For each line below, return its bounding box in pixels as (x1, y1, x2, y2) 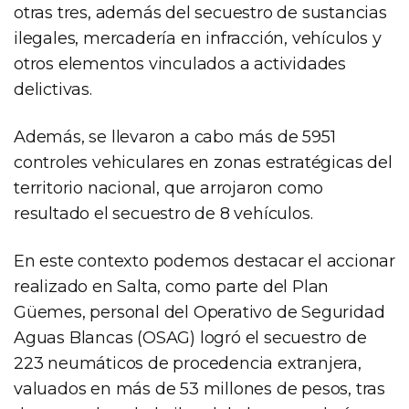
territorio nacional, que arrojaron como (14, 177, 324, 198)
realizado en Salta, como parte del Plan (14, 276, 330, 297)
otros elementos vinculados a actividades (14, 53, 346, 74)
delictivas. (14, 79, 92, 100)
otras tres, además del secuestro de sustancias (14, 2, 387, 23)
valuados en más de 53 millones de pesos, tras (14, 378, 385, 399)
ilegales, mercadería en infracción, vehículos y (14, 27, 382, 48)
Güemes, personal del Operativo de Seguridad (14, 301, 385, 322)
